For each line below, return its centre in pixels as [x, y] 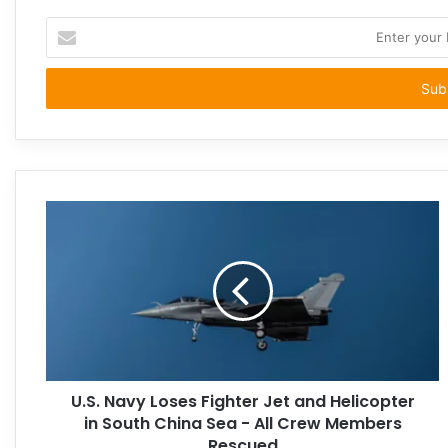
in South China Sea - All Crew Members [242, 424]
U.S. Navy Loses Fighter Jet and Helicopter [242, 402]
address [70, 89]
